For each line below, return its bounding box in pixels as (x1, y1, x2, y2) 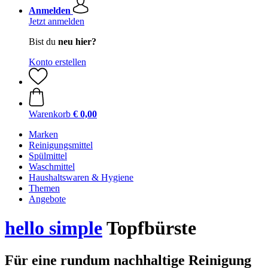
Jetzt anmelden (29, 16, 84, 26)
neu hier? (58, 36, 96, 47)
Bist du (29, 36, 58, 47)
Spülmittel (29, 151, 67, 161)
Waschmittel (29, 162, 75, 172)
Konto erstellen (29, 57, 86, 67)
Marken (29, 129, 58, 139)
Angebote (29, 194, 66, 204)
